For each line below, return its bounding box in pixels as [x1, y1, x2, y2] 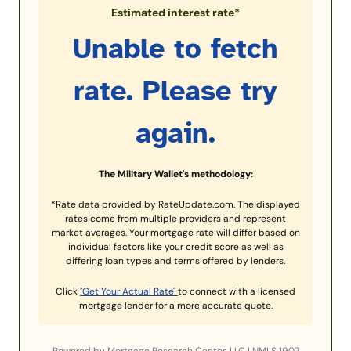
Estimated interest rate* [111, 5, 240, 20]
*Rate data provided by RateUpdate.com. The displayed [51, 198, 300, 212]
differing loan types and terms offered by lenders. [66, 255, 285, 268]
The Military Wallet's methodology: [98, 168, 253, 181]
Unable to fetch [73, 31, 278, 67]
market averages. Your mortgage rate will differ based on [51, 226, 300, 240]
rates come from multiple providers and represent [65, 212, 286, 226]
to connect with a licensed [178, 285, 295, 299]
